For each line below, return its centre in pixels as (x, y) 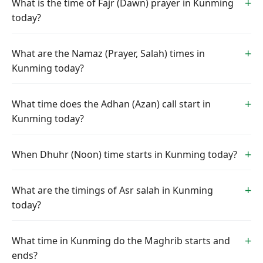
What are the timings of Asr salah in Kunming (112, 190)
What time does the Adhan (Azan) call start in (111, 104)
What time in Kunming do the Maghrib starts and (121, 241)
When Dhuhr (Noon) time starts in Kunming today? (124, 154)
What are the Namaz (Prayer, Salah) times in (108, 53)
